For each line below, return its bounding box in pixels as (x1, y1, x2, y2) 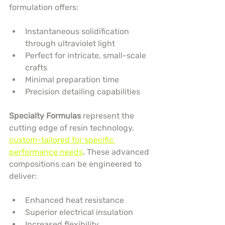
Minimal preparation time (25, 75, 119, 85)
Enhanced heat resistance (25, 195, 124, 205)
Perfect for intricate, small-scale (25, 51, 148, 61)
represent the (81, 111, 136, 121)
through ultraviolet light (25, 39, 115, 49)
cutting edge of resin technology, (9, 123, 136, 133)
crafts (25, 63, 47, 73)
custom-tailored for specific (9, 135, 116, 145)
